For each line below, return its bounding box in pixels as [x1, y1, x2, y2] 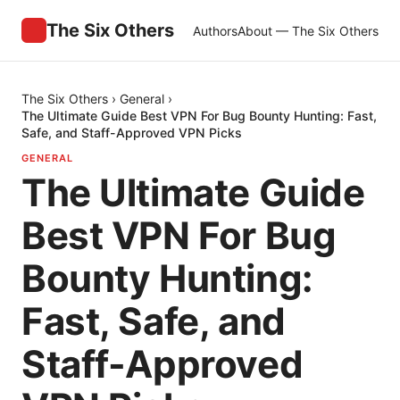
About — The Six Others [237, 22, 379, 38]
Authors [193, 22, 237, 38]
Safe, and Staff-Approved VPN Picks [21, 125, 242, 140]
